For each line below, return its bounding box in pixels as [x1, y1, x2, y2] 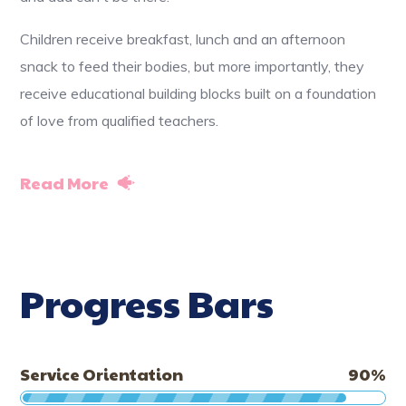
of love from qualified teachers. [20, 111, 219, 130]
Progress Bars [20, 275, 275, 329]
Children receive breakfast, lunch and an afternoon [20, 30, 346, 48]
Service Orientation [20, 362, 184, 385]
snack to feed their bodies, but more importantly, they [20, 57, 365, 75]
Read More [20, 170, 110, 194]
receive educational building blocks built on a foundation [20, 84, 377, 102]
